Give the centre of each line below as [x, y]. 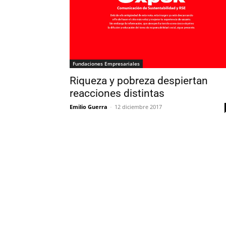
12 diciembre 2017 [138, 107]
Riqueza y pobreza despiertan [139, 81]
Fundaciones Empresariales [106, 64]
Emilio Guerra [89, 107]
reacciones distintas [117, 94]
